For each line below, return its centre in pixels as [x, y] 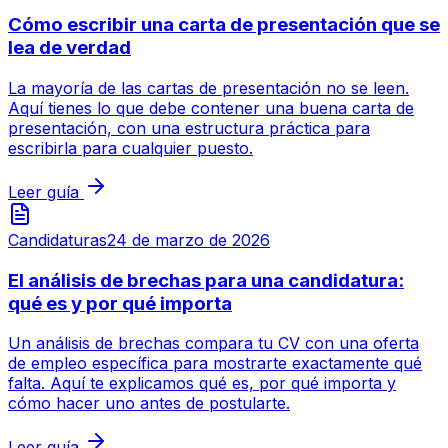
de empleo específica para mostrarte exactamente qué [215, 363]
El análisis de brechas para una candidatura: [206, 280]
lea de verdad [69, 48]
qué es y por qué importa [120, 303]
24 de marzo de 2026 [188, 239]
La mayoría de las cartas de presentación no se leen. [208, 87]
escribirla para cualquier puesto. [130, 147]
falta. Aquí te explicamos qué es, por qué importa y [202, 383]
